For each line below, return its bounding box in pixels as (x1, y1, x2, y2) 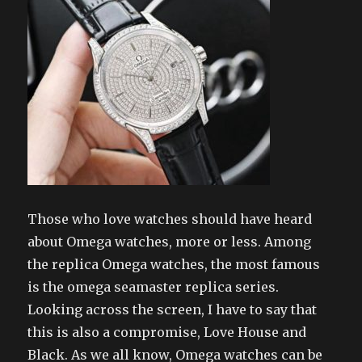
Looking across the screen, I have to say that (27, 301, 318, 318)
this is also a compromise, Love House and (27, 323, 307, 340)
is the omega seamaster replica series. (27, 278, 280, 295)
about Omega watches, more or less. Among (27, 233, 312, 250)
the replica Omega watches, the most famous (27, 255, 321, 272)
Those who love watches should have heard (27, 210, 313, 227)
